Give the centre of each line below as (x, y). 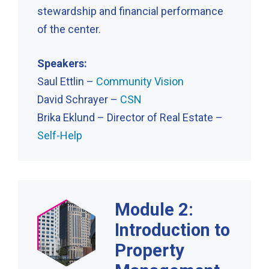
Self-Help (60, 135)
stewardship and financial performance (130, 11)
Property (150, 250)
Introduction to (173, 230)
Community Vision (140, 81)
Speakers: (62, 63)
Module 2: (154, 209)
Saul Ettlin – (67, 81)
